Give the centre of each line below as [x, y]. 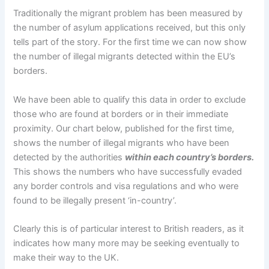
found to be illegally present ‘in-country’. [95, 200]
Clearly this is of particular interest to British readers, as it [129, 228]
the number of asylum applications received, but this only [130, 28]
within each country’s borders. [190, 157]
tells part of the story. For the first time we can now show [130, 42]
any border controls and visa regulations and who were [126, 186]
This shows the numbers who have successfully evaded [128, 171]
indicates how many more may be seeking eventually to [127, 243]
